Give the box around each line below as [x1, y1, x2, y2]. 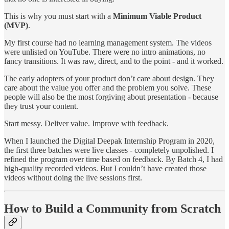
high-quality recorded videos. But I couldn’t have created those [4, 164, 207, 173]
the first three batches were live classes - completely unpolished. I [4, 145, 214, 154]
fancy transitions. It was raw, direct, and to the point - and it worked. [4, 56, 223, 65]
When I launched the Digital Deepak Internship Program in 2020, [4, 136, 215, 145]
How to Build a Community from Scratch [4, 201, 221, 215]
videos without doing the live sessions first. [4, 173, 142, 182]
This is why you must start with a [4, 11, 113, 20]
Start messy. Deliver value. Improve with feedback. [4, 119, 169, 128]
